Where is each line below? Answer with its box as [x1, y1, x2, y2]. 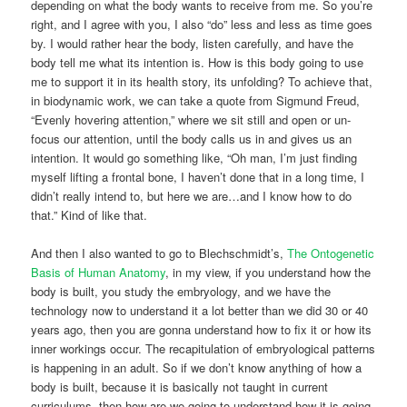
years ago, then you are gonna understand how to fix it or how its [31, 320, 372, 338]
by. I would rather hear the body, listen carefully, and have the [31, 34, 354, 52]
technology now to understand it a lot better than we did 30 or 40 [31, 301, 369, 319]
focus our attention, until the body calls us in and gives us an [31, 129, 352, 147]
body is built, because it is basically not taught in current [31, 377, 329, 395]
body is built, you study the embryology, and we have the [31, 282, 332, 300]
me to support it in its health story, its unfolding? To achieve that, [31, 72, 373, 90]
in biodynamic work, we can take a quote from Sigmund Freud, [31, 91, 361, 109]
